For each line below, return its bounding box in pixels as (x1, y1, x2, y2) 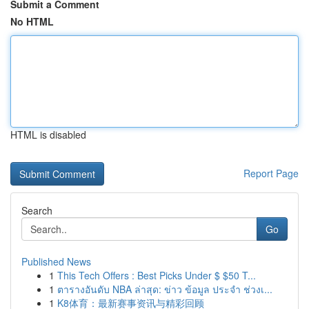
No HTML (10, 14, 54, 28)
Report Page (243, 166, 299, 180)
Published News (21, 255, 91, 268)
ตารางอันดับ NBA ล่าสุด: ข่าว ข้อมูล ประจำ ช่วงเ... (57, 282, 272, 296)
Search (21, 203, 52, 217)
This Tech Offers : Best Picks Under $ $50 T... (57, 268, 256, 282)
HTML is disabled (10, 128, 86, 141)
